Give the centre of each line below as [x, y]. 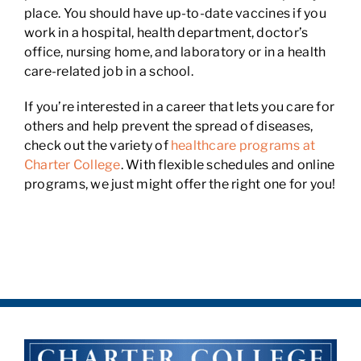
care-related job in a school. [108, 71]
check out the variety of [97, 145]
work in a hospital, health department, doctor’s [166, 33]
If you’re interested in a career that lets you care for [179, 107]
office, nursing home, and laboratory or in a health [175, 52]
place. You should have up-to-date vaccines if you [175, 13]
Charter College [72, 165]
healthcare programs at [243, 145]
